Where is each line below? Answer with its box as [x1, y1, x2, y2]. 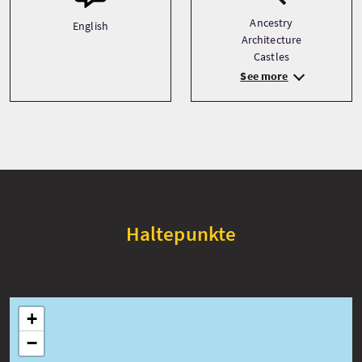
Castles [253, 49, 290, 64]
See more [240, 69, 288, 83]
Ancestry [250, 15, 293, 30]
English [72, 19, 109, 33]
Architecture [241, 32, 302, 47]
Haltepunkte [125, 221, 237, 246]
